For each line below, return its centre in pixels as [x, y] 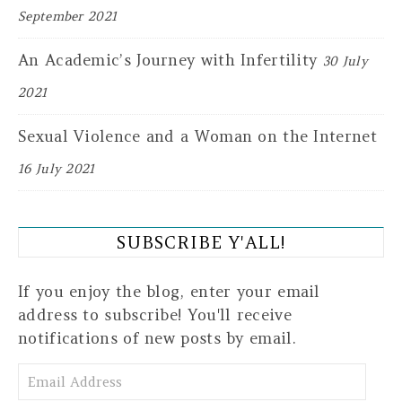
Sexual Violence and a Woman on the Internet [197, 136]
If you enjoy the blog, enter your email [169, 291]
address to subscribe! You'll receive [155, 315]
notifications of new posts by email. [157, 338]
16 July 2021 [57, 168]
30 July [345, 61]
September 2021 [68, 16]
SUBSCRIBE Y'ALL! [201, 242]
